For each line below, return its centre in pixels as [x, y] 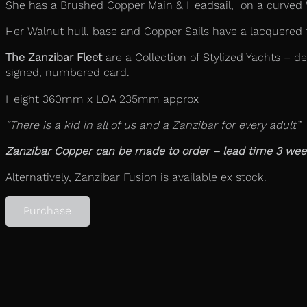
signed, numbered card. [67, 73]
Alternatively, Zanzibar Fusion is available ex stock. [136, 177]
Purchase [48, 211]
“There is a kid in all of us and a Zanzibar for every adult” [155, 125]
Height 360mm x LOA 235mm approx [102, 99]
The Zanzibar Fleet [54, 58]
